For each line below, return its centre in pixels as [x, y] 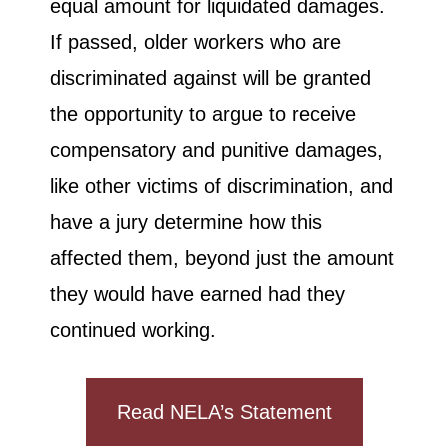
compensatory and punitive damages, [216, 150]
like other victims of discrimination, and [221, 186]
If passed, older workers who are [195, 42]
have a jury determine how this [186, 222]
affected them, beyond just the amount [222, 258]
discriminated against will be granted [210, 78]
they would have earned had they [197, 294]
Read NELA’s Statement [224, 412]
